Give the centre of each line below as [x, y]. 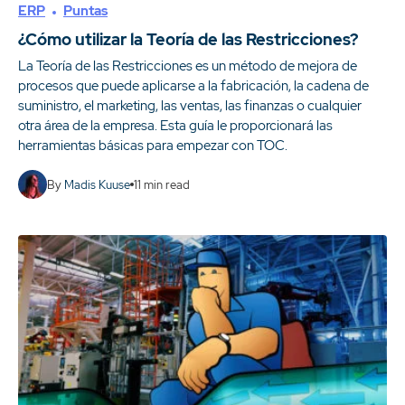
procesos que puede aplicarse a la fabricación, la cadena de [193, 86]
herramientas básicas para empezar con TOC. [153, 146]
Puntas [85, 11]
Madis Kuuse [97, 184]
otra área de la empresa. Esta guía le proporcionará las [175, 126]
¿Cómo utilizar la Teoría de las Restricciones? [188, 39]
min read [165, 184]
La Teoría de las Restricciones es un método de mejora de [188, 66]
